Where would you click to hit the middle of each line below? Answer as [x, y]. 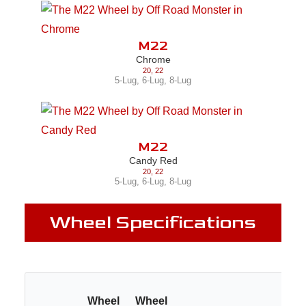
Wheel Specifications [153, 222]
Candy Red [153, 160]
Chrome [153, 60]
